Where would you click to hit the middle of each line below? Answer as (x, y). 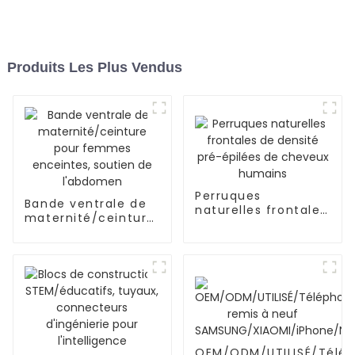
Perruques (228, 195)
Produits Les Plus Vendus (94, 68)
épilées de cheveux (259, 238)
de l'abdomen (70, 261)
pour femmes (69, 233)
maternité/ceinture (90, 218)
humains (223, 252)
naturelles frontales (261, 210)
